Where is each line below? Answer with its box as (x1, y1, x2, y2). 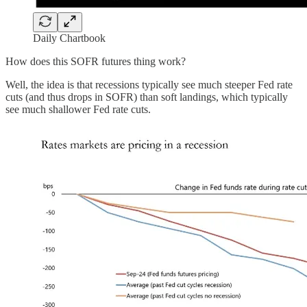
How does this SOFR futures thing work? (5, 56, 186, 68)
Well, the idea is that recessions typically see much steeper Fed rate (5, 79, 293, 91)
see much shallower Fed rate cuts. (5, 103, 151, 116)
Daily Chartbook (33, 32, 106, 45)
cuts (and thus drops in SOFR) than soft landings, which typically (5, 91, 288, 103)
